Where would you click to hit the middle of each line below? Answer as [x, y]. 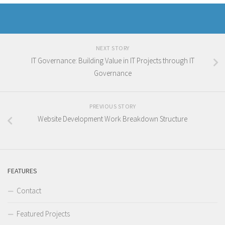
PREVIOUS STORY [113, 106]
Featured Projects [43, 214]
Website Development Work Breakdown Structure [113, 119]
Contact [29, 191]
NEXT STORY [113, 48]
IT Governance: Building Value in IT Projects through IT [113, 61]
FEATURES [22, 171]
